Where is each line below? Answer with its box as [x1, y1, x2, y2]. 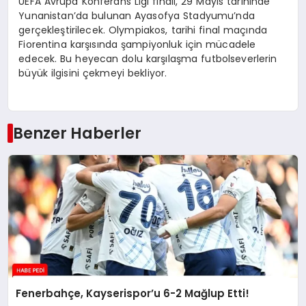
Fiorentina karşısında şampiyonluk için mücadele [18, 38, 256, 52]
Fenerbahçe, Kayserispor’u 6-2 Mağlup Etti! [16, 286, 250, 301]
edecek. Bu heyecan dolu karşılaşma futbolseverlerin [18, 52, 277, 66]
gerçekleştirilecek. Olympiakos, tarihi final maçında [18, 23, 268, 38]
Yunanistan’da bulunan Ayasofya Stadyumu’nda [18, 9, 255, 23]
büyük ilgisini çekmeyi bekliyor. [18, 66, 167, 81]
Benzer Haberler [12, 122, 141, 144]
